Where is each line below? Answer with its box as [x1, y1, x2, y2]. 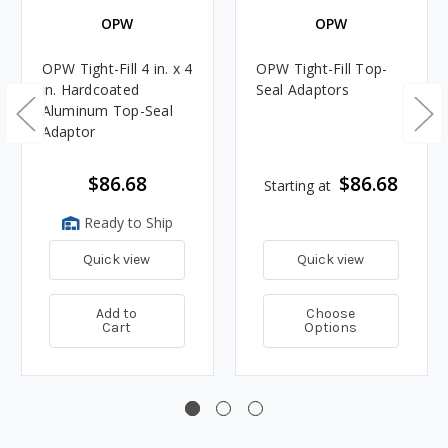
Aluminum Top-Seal [41, 100, 173, 120]
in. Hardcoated [41, 79, 139, 99]
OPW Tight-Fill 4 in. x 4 [41, 58, 193, 78]
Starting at [264, 175, 331, 195]
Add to [96, 304, 138, 322]
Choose [306, 304, 356, 322]
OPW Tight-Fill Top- [255, 58, 388, 78]
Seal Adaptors [255, 79, 349, 99]
